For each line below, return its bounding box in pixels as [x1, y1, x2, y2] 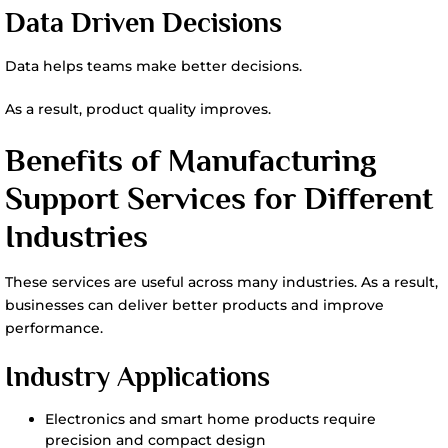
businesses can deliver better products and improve [5, 296, 384, 314]
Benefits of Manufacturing [5, 142, 377, 178]
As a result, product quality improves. [5, 100, 271, 118]
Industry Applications [5, 361, 270, 392]
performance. [5, 319, 103, 337]
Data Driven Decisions [5, 7, 282, 38]
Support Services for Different [5, 180, 433, 216]
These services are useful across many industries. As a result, [5, 273, 438, 291]
